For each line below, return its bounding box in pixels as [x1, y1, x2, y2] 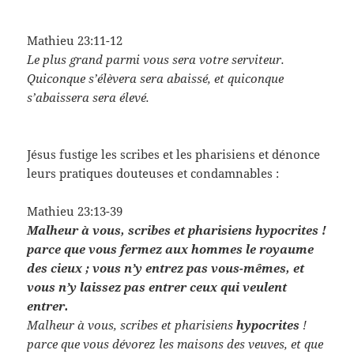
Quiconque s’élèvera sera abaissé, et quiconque [27, 70, 284, 86]
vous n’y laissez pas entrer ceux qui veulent [27, 278, 288, 295]
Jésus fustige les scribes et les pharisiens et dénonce [27, 145, 321, 162]
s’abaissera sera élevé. [27, 88, 150, 105]
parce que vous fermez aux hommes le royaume [27, 240, 314, 257]
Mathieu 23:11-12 [27, 32, 123, 48]
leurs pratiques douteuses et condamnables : [27, 164, 280, 181]
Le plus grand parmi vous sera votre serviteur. [27, 51, 285, 67]
